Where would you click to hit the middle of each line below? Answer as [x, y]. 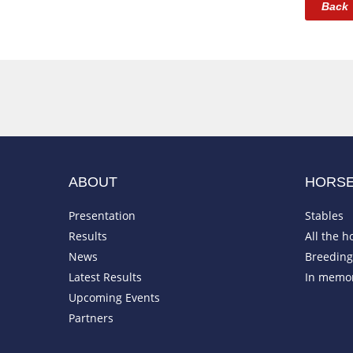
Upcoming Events [114, 298]
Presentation [102, 216]
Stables [324, 216]
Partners [91, 318]
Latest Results [105, 277]
